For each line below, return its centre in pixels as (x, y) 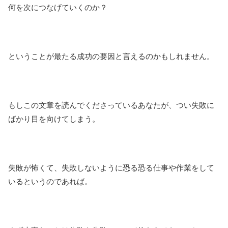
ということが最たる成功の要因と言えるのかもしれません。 (111, 56)
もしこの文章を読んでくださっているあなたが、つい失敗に (111, 105)
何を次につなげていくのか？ (58, 8)
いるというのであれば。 (50, 182)
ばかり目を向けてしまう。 (54, 119)
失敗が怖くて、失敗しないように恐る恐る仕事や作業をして (111, 168)
